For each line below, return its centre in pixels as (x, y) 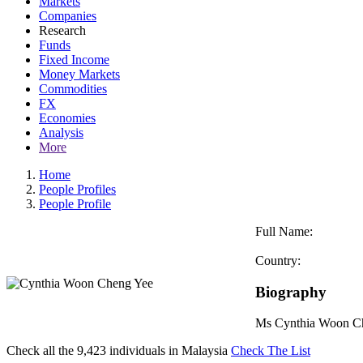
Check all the (42, 350)
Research (62, 30)
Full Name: (284, 231)
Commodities (73, 89)
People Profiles (77, 189)
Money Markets (79, 74)
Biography (291, 292)
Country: (278, 261)
